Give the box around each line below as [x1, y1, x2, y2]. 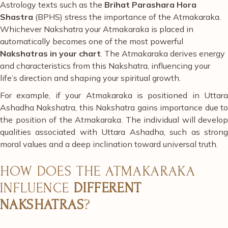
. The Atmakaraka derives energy [101, 48, 225, 59]
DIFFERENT [74, 180, 142, 196]
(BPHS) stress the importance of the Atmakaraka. [33, 12, 221, 22]
